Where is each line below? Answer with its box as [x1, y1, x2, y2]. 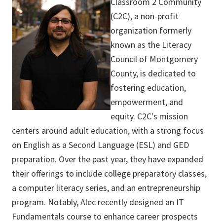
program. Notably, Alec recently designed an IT [12, 196, 184, 208]
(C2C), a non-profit [110, 10, 179, 22]
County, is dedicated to [110, 68, 196, 79]
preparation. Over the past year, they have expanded [12, 153, 203, 165]
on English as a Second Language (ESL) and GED [12, 139, 189, 151]
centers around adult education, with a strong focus [12, 125, 204, 137]
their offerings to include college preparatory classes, [12, 168, 207, 180]
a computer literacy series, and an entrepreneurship [12, 182, 200, 194]
